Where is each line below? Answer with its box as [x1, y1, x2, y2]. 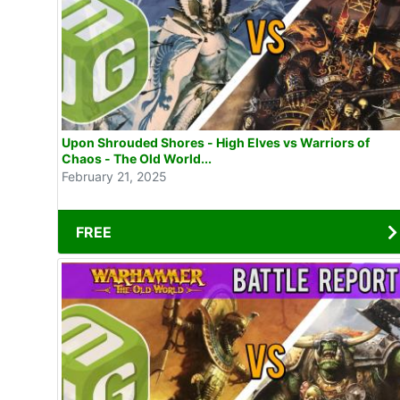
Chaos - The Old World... [62, 151, 212, 167]
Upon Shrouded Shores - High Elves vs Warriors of [62, 135, 370, 151]
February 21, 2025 [62, 169, 167, 185]
